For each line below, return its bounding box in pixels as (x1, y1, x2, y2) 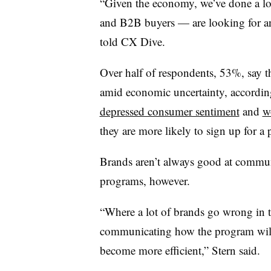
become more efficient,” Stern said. (99, 242, 264, 258)
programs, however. (99, 172, 194, 188)
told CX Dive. (99, 33, 169, 49)
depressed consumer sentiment (99, 103, 240, 119)
